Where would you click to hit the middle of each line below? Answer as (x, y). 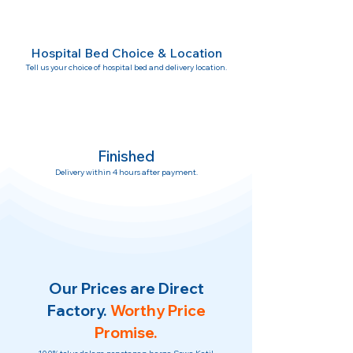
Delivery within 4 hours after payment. (126, 172)
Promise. (126, 333)
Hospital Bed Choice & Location (126, 53)
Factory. (77, 310)
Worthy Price (158, 310)
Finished (126, 156)
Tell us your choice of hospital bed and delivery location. (126, 67)
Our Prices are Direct (126, 288)
